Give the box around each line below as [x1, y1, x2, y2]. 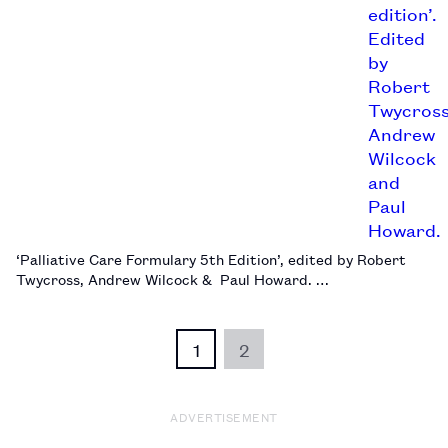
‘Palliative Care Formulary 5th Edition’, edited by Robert [16, 247, 406, 269]
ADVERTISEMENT [170, 406, 278, 426]
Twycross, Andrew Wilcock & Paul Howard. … [16, 267, 329, 289]
